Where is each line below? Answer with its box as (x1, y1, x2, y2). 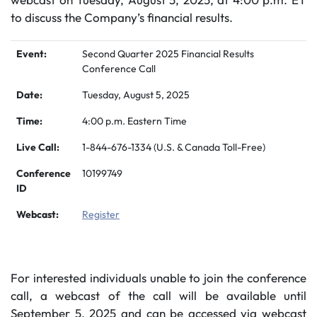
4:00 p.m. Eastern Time (82, 115, 187, 127)
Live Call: (16, 141, 59, 154)
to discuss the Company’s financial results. (11, 10, 233, 25)
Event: (16, 47, 47, 60)
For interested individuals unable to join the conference (11, 270, 306, 285)
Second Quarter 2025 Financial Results (82, 47, 254, 60)
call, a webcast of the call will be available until (11, 288, 306, 303)
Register (82, 208, 120, 221)
